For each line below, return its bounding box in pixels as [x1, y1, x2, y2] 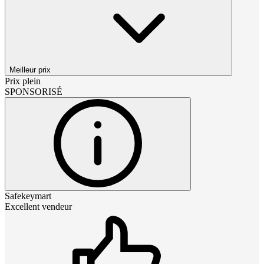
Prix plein [5, 76, 41, 87]
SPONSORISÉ [5, 87, 62, 97]
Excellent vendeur [5, 202, 72, 212]
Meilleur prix [9, 65, 51, 75]
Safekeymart [5, 191, 51, 202]
